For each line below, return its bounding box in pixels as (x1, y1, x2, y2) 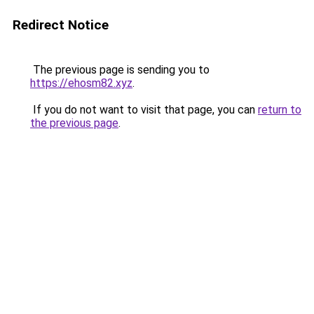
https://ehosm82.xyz (30, 76, 132, 90)
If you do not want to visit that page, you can (30, 103, 258, 116)
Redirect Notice (13, 17, 109, 33)
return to (258, 103, 301, 116)
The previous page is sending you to (30, 63, 210, 76)
